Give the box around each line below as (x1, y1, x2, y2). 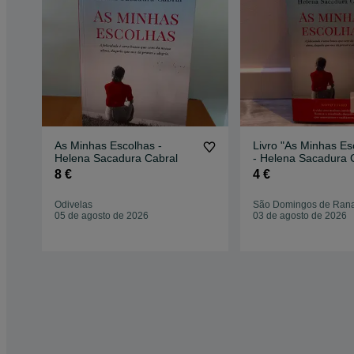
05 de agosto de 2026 (55, 210, 149, 222)
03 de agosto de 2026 (252, 210, 347, 222)
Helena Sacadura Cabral (55, 152, 178, 165)
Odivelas (55, 199, 92, 211)
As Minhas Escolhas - (55, 139, 162, 153)
